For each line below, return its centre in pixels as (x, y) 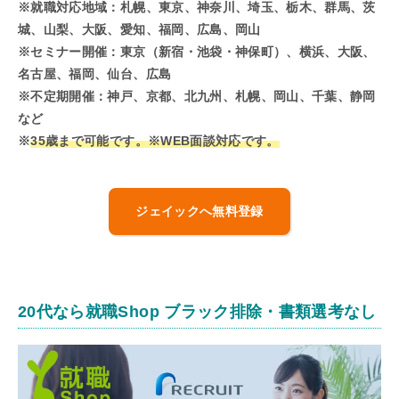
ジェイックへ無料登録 (199, 212)
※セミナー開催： (69, 52)
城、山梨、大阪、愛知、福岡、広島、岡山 (139, 30)
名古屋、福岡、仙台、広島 (95, 74)
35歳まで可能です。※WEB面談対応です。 (155, 141)
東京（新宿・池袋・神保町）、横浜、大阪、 (248, 52)
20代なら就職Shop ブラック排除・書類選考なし (197, 312)
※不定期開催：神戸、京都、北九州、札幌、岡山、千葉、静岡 (197, 97)
